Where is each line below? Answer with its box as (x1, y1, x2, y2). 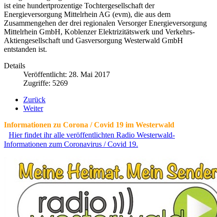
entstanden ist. (4, 45, 47, 53)
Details (4, 61, 25, 70)
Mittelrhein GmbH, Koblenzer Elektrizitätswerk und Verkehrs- (4, 27, 195, 36)
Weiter (23, 104, 43, 112)
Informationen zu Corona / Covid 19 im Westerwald (4, 120, 174, 129)
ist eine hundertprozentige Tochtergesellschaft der (4, 1, 155, 10)
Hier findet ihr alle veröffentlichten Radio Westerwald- (9, 130, 175, 139)
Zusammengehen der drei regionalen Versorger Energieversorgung (4, 18, 207, 27)
